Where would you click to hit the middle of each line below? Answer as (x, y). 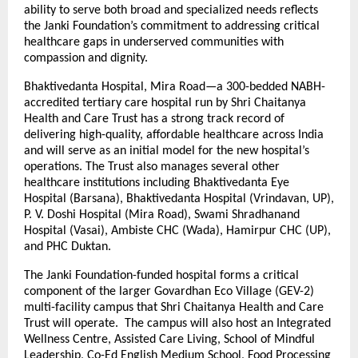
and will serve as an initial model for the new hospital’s (167, 151)
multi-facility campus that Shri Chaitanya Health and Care (174, 307)
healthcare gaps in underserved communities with (154, 42)
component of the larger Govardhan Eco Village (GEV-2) (169, 291)
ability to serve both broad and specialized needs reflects (171, 10)
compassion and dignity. (86, 58)
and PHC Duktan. (68, 247)
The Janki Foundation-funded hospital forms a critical (161, 275)
